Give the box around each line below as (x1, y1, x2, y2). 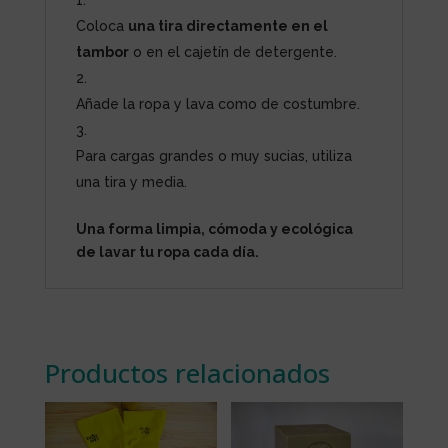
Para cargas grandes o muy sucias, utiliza (75, 147, 352, 164)
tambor (75, 43, 129, 60)
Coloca (75, 17, 128, 34)
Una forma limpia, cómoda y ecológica (75, 220, 353, 237)
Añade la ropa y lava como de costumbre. (75, 95, 360, 112)
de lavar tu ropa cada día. (75, 243, 259, 260)
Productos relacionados (44, 354, 330, 391)
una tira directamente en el (127, 17, 328, 34)
